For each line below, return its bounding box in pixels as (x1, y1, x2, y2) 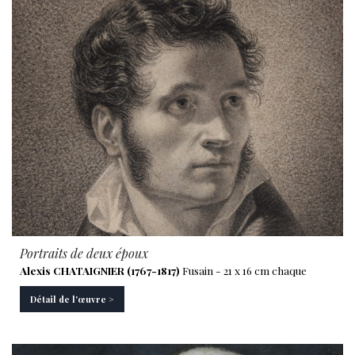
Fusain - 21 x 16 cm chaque (180, 263, 307, 277)
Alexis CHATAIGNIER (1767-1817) (20, 263, 180, 277)
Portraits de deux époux (20, 245, 148, 261)
